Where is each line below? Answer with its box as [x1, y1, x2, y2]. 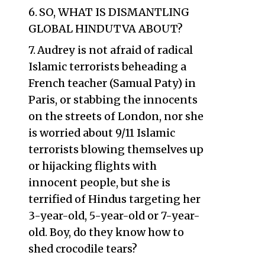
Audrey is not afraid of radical [37, 43, 193, 57]
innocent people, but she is [28, 176, 170, 189]
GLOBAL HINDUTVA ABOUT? [28, 22, 183, 35]
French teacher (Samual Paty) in [28, 76, 196, 90]
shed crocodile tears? [28, 242, 137, 256]
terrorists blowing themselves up [28, 143, 203, 156]
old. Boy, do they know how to [28, 225, 184, 239]
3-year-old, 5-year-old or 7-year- [28, 209, 200, 222]
